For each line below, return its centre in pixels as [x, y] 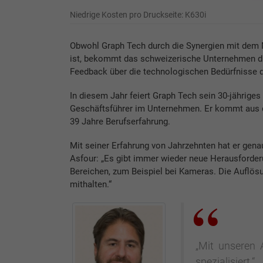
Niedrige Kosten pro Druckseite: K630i [138, 15]
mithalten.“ [90, 185]
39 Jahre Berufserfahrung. [120, 122]
